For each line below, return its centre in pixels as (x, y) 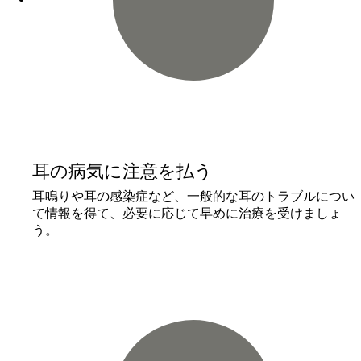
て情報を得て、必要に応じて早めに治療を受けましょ (187, 213)
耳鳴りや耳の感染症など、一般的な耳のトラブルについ (193, 196)
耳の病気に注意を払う (122, 171)
